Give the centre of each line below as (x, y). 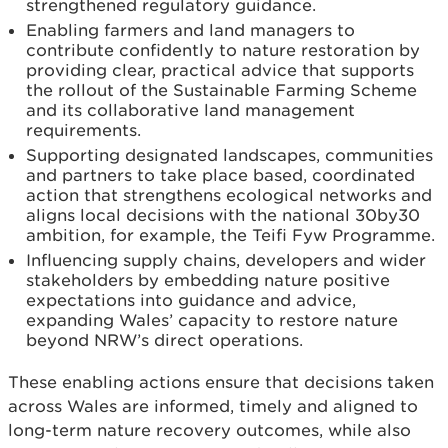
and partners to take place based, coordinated (220, 175)
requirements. (83, 130)
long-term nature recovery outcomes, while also (209, 430)
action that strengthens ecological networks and (229, 195)
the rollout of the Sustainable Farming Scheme (221, 90)
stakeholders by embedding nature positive (208, 280)
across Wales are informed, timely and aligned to (213, 406)
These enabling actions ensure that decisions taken (221, 382)
